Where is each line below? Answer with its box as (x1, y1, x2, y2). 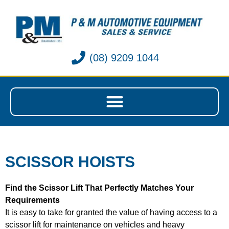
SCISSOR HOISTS (5, 153, 135, 171)
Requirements (5, 196, 60, 205)
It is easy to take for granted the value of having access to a (5, 208, 217, 217)
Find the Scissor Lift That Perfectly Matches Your (5, 184, 194, 193)
